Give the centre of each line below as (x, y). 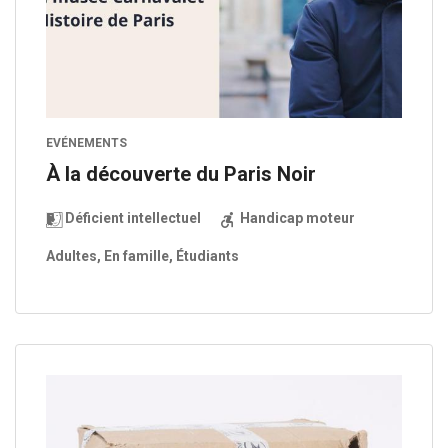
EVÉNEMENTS (86, 143)
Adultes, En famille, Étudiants (142, 256)
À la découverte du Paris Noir (181, 174)
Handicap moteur (296, 218)
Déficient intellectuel (131, 218)
